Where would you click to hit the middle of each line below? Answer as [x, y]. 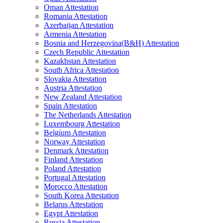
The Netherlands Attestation [88, 115]
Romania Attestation [76, 16]
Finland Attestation [73, 160]
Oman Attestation [71, 7]
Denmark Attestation [76, 151]
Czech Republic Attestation [87, 52]
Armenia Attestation [75, 34]
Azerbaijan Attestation [79, 25]
